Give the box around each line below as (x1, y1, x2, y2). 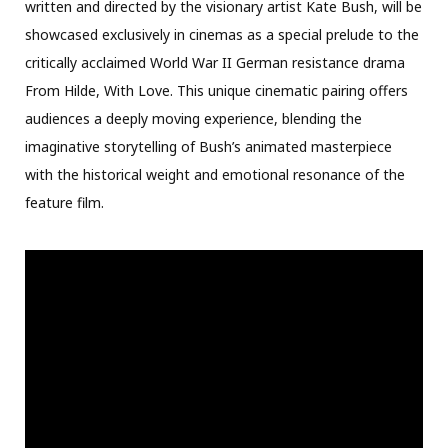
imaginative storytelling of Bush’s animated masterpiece (25, 136, 392, 156)
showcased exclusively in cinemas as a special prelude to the (25, 24, 419, 44)
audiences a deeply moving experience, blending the (25, 108, 362, 128)
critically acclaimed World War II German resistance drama (25, 52, 405, 72)
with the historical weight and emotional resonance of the (25, 164, 405, 184)
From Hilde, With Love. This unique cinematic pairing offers (25, 80, 408, 100)
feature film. (25, 192, 104, 212)
